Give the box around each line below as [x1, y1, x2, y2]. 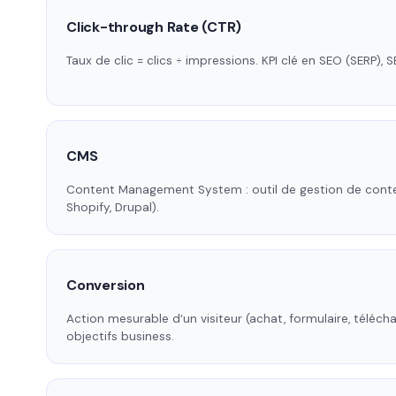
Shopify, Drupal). [66, 200, 159, 216]
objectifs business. [66, 329, 174, 345]
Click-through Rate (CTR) [66, 18, 242, 37]
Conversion [66, 276, 145, 295]
